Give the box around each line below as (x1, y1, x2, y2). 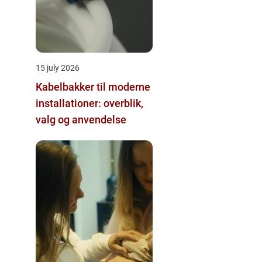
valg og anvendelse (36, 113, 126, 126)
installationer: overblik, (36, 96, 143, 109)
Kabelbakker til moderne (36, 80, 150, 93)
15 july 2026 (36, 63, 80, 73)
